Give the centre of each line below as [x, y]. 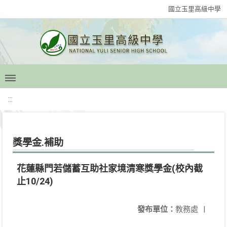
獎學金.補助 [38, 143]
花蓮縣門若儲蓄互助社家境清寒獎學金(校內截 [110, 168]
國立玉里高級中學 [195, 9]
